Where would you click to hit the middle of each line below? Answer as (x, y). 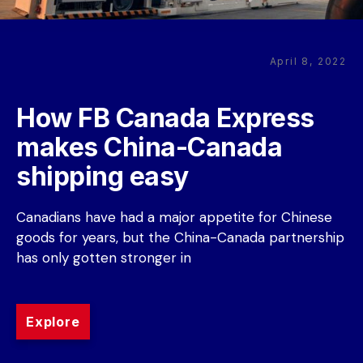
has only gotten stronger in (104, 258)
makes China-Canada (149, 147)
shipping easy (102, 176)
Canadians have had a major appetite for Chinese (174, 217)
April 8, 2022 (308, 61)
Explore (53, 322)
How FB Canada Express (165, 118)
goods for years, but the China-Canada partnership (180, 237)
